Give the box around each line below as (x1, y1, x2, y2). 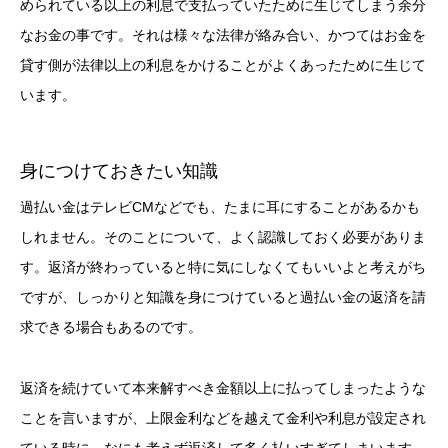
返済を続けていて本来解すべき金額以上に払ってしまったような (20, 379, 426, 396)
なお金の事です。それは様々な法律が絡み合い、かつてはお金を (20, 27, 426, 44)
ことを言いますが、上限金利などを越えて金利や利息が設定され (20, 409, 426, 426)
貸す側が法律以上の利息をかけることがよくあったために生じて (20, 57, 426, 74)
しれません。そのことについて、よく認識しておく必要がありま (20, 228, 426, 245)
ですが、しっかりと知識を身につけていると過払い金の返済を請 (20, 288, 426, 305)
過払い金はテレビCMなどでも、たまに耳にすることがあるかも (20, 198, 420, 215)
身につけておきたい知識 (20, 160, 218, 181)
